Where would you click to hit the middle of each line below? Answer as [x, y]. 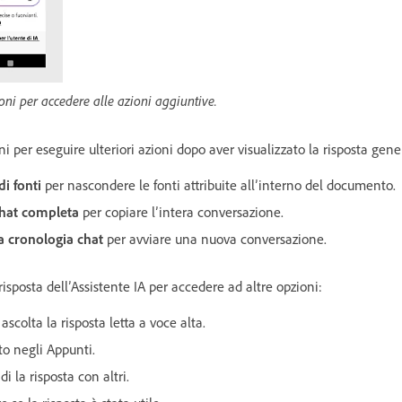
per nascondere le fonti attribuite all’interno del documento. [218, 184]
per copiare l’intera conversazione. [181, 211]
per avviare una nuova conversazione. [215, 238]
